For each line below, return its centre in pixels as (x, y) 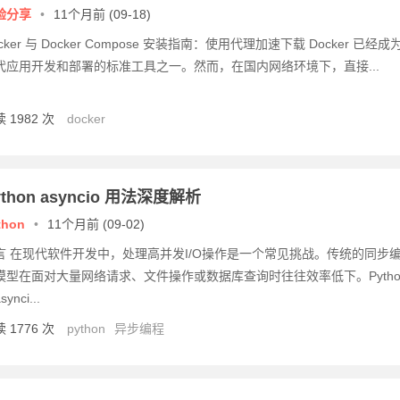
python (86, 329)
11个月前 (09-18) (102, 14)
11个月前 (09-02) (96, 224)
